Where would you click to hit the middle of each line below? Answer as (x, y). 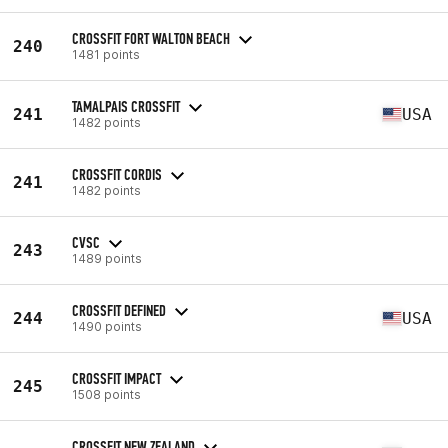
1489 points (107, 258)
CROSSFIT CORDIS (117, 174)
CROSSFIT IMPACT (116, 378)
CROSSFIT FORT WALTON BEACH (151, 38)
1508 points (106, 394)
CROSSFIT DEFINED (119, 310)
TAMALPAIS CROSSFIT (126, 106)
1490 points (107, 326)
